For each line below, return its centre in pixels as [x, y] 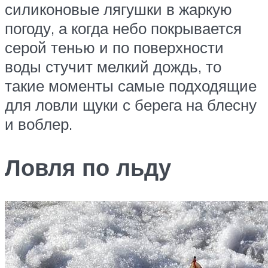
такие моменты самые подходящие [131, 85]
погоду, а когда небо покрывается [123, 28]
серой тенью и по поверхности [114, 47]
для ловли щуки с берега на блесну [131, 104]
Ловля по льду [88, 167]
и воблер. [39, 124]
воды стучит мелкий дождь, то [113, 66]
